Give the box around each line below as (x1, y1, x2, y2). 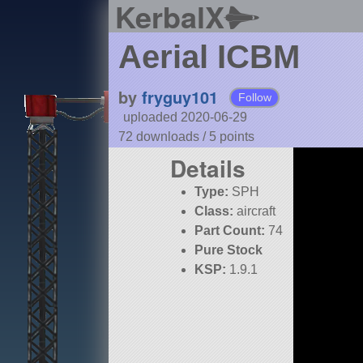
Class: (194, 204, 234, 219)
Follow (237, 91, 271, 105)
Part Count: (194, 224, 266, 238)
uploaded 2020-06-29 (122, 110, 247, 125)
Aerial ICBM (117, 39, 300, 75)
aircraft (233, 204, 276, 219)
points (219, 130, 254, 144)
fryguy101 (141, 85, 218, 109)
